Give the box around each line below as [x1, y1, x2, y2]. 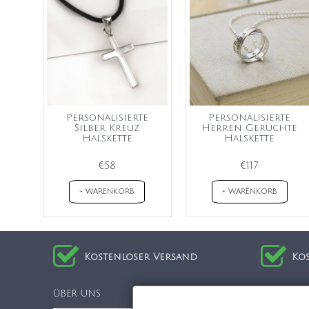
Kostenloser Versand [84, 252, 197, 263]
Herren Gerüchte [201, 122, 298, 133]
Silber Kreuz [74, 122, 139, 133]
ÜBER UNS [53, 289, 101, 299]
